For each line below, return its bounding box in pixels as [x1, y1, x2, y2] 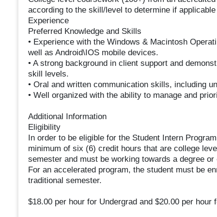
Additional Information [28, 112, 107, 122]
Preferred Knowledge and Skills [28, 27, 141, 36]
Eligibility [28, 123, 61, 132]
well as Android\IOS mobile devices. [28, 48, 158, 58]
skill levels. [28, 69, 69, 79]
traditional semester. [28, 176, 102, 186]
